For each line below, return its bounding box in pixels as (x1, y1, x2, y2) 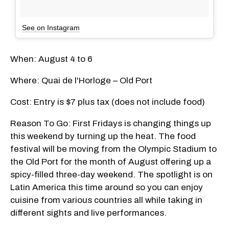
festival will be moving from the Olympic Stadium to (10, 144, 217, 154)
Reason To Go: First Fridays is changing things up (10, 118, 211, 128)
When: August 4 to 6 (10, 54, 93, 64)
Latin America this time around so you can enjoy (10, 182, 203, 192)
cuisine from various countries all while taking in (10, 195, 202, 205)
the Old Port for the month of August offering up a (10, 156, 211, 167)
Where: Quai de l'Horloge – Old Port (10, 75, 152, 85)
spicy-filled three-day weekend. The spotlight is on (10, 169, 213, 179)
